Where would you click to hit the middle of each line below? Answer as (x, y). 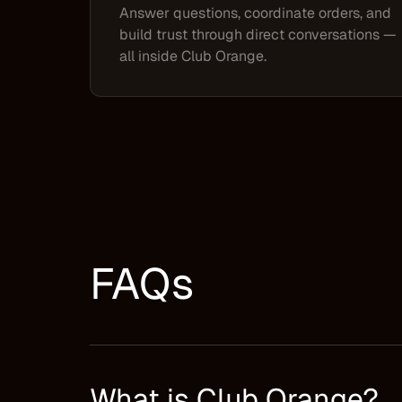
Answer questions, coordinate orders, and (255, 13)
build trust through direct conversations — (258, 35)
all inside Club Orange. (193, 57)
